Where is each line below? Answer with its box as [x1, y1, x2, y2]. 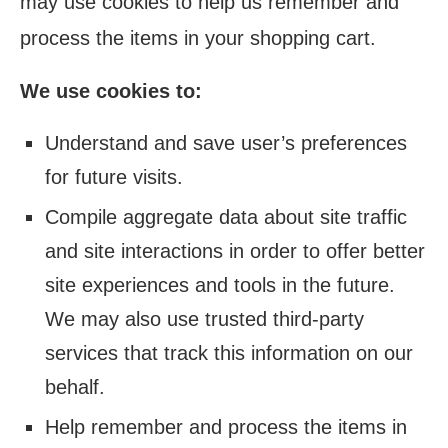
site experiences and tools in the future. [45, 274, 395, 296]
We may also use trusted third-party [45, 308, 364, 330]
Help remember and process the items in [45, 416, 407, 438]
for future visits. [45, 166, 183, 188]
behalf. [45, 376, 105, 398]
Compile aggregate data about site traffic [45, 206, 407, 228]
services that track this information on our [45, 342, 413, 364]
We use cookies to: [20, 80, 202, 102]
